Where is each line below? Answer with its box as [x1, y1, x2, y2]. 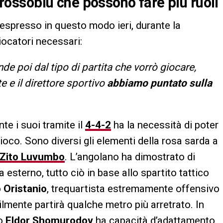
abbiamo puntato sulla [107, 77, 212, 90]
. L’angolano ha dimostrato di [65, 151, 195, 163]
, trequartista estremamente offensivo [47, 183, 220, 195]
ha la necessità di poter [111, 119, 219, 131]
